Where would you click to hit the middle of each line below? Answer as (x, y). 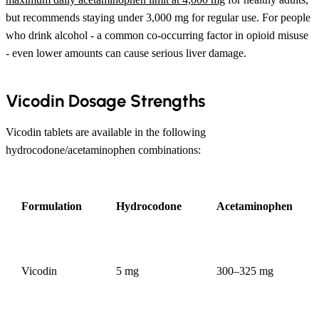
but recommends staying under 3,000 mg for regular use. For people (158, 17)
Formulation (52, 206)
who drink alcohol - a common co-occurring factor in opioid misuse (157, 35)
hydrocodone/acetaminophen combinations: (103, 150)
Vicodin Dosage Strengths (105, 100)
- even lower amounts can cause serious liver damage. (126, 53)
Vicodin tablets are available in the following (106, 132)
